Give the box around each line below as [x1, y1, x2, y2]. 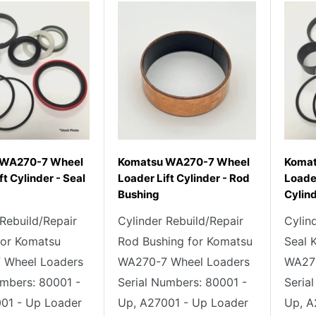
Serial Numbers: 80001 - [118, 275, 247, 289]
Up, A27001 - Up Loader [118, 296, 248, 310]
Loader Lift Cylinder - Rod [118, 171, 250, 185]
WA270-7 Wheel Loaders [118, 255, 250, 269]
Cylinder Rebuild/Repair [118, 214, 243, 228]
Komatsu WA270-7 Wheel [118, 155, 250, 169]
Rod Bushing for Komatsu [118, 234, 253, 248]
